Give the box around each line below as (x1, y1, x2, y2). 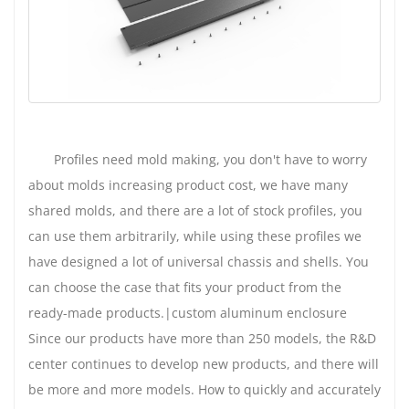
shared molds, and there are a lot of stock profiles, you (28, 201, 362, 219)
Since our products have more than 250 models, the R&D (28, 329, 376, 347)
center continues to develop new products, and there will (28, 354, 379, 372)
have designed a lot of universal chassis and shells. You (28, 252, 369, 270)
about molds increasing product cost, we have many (28, 175, 348, 194)
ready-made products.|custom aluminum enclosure (28, 303, 347, 321)
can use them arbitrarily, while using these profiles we (28, 226, 362, 245)
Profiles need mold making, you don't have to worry (54, 150, 367, 168)
